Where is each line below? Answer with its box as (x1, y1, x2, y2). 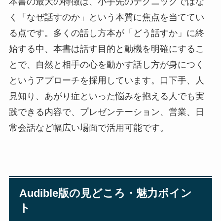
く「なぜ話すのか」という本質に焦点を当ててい (8, 12, 204, 22)
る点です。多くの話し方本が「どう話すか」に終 (8, 28, 204, 38)
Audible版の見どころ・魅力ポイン (19, 187, 192, 200)
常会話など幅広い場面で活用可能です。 (8, 122, 169, 133)
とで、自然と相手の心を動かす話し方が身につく (8, 59, 204, 70)
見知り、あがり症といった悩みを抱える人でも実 (8, 91, 204, 101)
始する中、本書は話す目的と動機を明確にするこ (8, 43, 204, 54)
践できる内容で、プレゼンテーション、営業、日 (8, 107, 204, 117)
